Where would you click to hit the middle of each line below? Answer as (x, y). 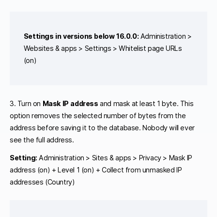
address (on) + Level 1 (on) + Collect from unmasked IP (96, 170)
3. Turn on (26, 104)
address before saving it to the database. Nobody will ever (102, 128)
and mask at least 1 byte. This (146, 104)
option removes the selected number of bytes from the (98, 116)
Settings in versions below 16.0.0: (81, 36)
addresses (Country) (42, 182)
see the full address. (42, 140)
